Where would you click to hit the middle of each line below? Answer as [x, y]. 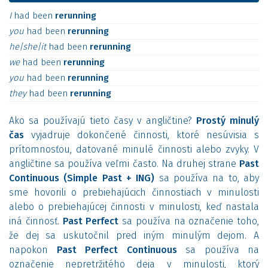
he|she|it [29, 47]
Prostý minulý [228, 121]
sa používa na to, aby [207, 178]
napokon [33, 250]
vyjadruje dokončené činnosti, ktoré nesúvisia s [141, 135]
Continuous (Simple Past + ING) [82, 178]
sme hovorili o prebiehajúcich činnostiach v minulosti [134, 192]
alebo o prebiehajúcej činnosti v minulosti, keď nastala [134, 207]
